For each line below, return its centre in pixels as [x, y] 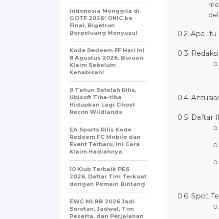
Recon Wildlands [96, 112]
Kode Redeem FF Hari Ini [107, 50]
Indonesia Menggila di [105, 11]
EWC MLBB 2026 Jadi [102, 201]
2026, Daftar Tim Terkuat [108, 176]
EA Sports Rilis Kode [100, 129]
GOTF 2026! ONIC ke [101, 18]
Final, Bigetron [92, 25]
